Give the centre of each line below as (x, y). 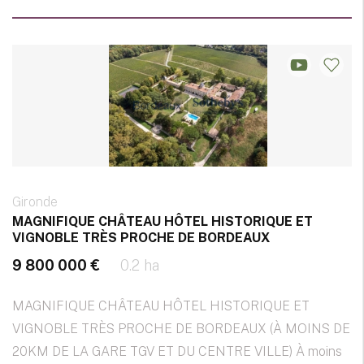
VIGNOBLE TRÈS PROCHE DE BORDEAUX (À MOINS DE (181, 329)
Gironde (35, 202)
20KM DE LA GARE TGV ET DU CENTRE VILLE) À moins (177, 352)
